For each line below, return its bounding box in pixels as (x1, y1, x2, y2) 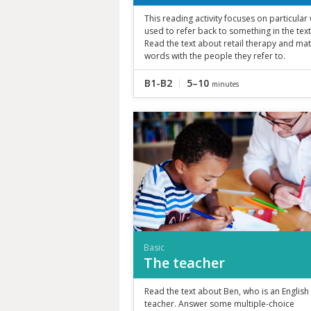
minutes (212, 78, 239, 89)
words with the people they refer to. (144, 49, 285, 62)
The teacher (144, 253, 225, 272)
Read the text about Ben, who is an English (144, 285, 309, 297)
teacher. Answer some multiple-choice (144, 297, 294, 310)
